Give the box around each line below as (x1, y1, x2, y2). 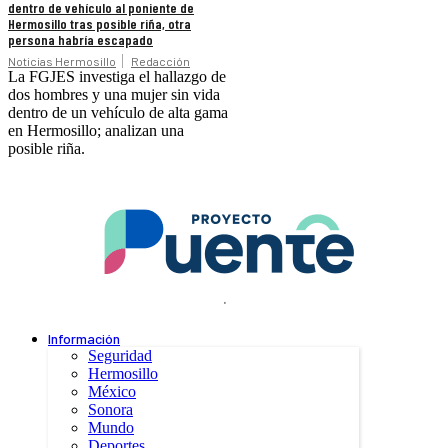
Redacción (131, 54, 190, 69)
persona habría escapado (8, 31, 153, 49)
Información (48, 330, 120, 348)
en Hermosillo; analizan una (8, 122, 184, 140)
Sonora (88, 401, 133, 419)
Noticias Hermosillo (8, 54, 116, 69)
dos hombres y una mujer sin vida (8, 86, 220, 104)
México (88, 383, 136, 401)
